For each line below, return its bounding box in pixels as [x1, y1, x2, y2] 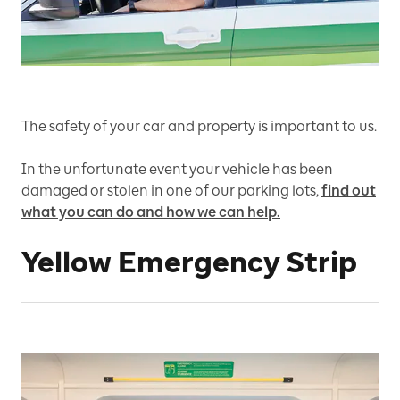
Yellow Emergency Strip [21, 246, 357, 280]
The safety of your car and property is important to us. [21, 118, 377, 136]
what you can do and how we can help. [21, 204, 280, 221]
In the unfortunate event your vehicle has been [21, 161, 333, 179]
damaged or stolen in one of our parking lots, [21, 182, 319, 200]
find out [321, 182, 376, 200]
